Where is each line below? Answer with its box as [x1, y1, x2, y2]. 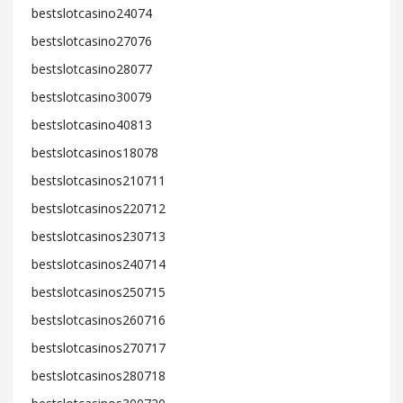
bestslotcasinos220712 [31, 200, 166, 217]
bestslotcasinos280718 [31, 367, 166, 384]
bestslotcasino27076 [31, 32, 152, 49]
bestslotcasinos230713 [31, 228, 166, 245]
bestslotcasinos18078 [31, 144, 158, 161]
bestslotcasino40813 [31, 116, 152, 133]
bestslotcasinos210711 [31, 172, 166, 189]
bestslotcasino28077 [31, 60, 152, 77]
